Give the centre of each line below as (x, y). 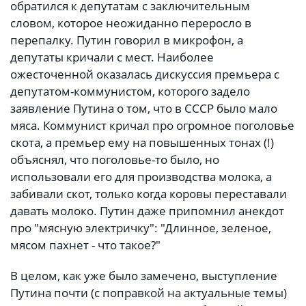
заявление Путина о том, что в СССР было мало (144, 108)
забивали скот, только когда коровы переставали (149, 193)
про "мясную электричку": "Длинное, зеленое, (141, 227)
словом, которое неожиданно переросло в (131, 23)
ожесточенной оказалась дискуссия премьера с (145, 74)
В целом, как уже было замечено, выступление (144, 276)
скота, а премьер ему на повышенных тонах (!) (142, 142)
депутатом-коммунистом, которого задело (130, 91)
